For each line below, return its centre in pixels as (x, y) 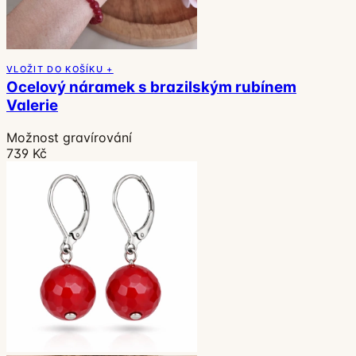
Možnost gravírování (69, 137)
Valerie (32, 106)
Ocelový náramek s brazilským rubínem (151, 87)
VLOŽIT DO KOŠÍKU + (60, 69)
